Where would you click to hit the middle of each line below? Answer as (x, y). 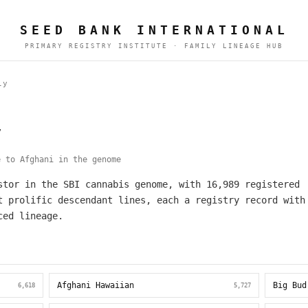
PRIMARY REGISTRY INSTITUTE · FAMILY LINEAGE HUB (154, 46)
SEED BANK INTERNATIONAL (154, 30)
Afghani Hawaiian (95, 285)
